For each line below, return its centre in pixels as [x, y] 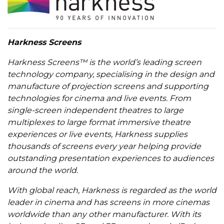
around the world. [43, 170]
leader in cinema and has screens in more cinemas [108, 202]
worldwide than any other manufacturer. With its [104, 214]
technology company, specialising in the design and [111, 74]
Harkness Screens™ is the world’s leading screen [104, 62]
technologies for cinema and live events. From [99, 98]
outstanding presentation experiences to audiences [111, 158]
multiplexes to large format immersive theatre [99, 122]
